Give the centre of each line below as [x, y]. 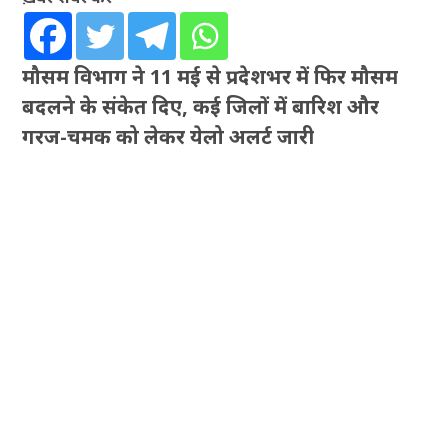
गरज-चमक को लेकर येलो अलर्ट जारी [168, 136]
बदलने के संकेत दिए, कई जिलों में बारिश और [201, 106]
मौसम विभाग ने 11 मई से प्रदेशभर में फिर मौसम [210, 76]
